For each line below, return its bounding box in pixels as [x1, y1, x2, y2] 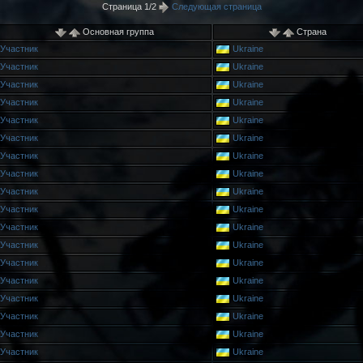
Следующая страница [169, 2, 262, 11]
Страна [293, 27, 327, 37]
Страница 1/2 [101, 2, 159, 11]
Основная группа [79, 27, 154, 37]
